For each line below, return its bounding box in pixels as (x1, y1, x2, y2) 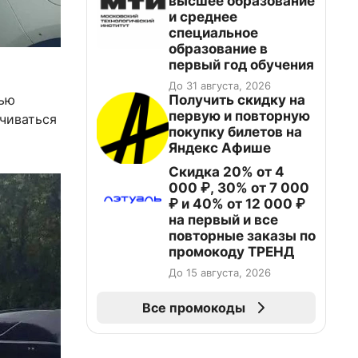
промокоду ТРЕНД (169, 244, 294, 260)
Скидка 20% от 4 (169, 164, 284, 180)
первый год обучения (169, 57, 314, 73)
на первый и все (169, 212, 278, 228)
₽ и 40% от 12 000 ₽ (169, 196, 305, 212)
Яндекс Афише (169, 140, 271, 156)
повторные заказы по (169, 228, 316, 244)
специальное (169, 25, 258, 41)
